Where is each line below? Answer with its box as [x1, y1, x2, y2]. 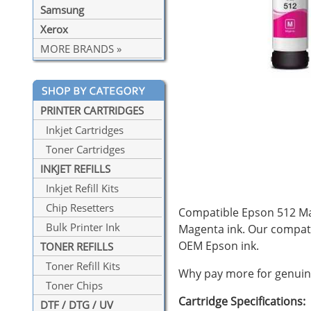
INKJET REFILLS [40, 162, 110, 176]
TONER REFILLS [40, 239, 113, 254]
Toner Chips [40, 278, 103, 293]
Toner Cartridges [40, 142, 125, 157]
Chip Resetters [40, 201, 114, 215]
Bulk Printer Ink [40, 220, 120, 235]
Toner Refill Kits [40, 259, 120, 274]
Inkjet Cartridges [40, 123, 124, 137]
